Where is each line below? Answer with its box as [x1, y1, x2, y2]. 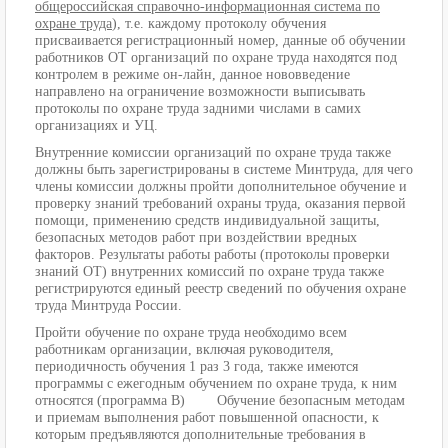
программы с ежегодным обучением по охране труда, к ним [35, 376, 397, 392]
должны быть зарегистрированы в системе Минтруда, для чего [35, 162, 413, 178]
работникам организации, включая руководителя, [35, 342, 334, 358]
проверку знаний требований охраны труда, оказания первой [35, 196, 406, 212]
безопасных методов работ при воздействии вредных [35, 230, 357, 246]
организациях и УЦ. [35, 118, 158, 134]
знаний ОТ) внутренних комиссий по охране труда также [35, 264, 384, 280]
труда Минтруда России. [35, 298, 182, 314]
